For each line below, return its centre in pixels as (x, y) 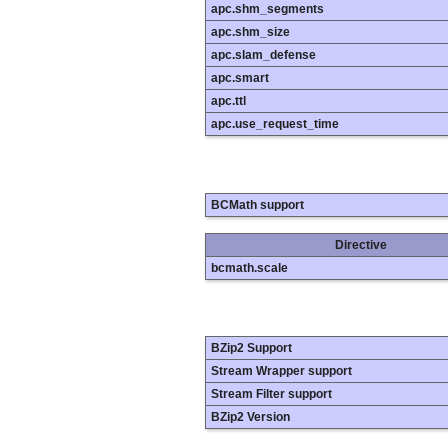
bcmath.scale (249, 267)
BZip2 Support (251, 347)
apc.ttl (228, 101)
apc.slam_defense (263, 55)
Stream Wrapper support (281, 370)
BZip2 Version (250, 416)
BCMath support (257, 204)
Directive (361, 244)
